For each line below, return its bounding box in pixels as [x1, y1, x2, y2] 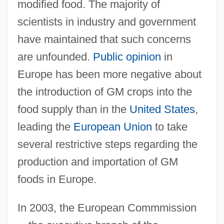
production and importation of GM [17, 155, 178, 168]
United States [129, 103, 195, 116]
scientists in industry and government [17, 15, 196, 28]
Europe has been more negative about [17, 68, 201, 81]
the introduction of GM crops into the [17, 85, 192, 98]
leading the [17, 120, 73, 133]
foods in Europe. [17, 173, 96, 186]
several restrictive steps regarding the [17, 138, 197, 151]
